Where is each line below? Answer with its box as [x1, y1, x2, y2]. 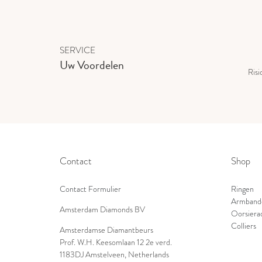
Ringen [230, 184, 254, 195]
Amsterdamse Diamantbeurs [60, 225, 153, 236]
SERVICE [60, 43, 95, 56]
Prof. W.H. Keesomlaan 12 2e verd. [60, 237, 172, 249]
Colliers [230, 220, 256, 232]
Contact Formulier [60, 184, 121, 195]
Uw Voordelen [60, 56, 124, 74]
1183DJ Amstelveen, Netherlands [60, 249, 169, 261]
